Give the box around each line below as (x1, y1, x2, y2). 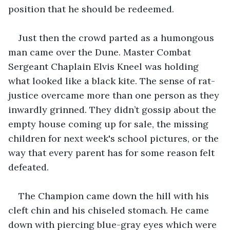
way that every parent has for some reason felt (8, 146, 217, 159)
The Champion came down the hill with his (18, 189, 212, 202)
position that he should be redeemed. (8, 3, 174, 15)
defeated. (8, 161, 49, 173)
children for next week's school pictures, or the (8, 132, 221, 144)
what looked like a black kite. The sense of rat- (8, 74, 215, 87)
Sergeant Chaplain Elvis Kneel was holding (8, 60, 201, 72)
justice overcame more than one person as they (8, 89, 222, 101)
